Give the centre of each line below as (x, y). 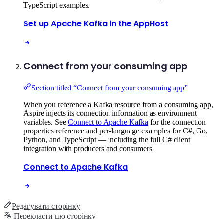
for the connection (177, 122)
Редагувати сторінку (46, 206)
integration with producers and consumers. (89, 148)
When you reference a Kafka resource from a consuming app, (118, 104)
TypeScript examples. (57, 5)
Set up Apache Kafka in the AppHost (96, 24)
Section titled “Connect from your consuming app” (109, 88)
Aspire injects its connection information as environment (110, 113)
